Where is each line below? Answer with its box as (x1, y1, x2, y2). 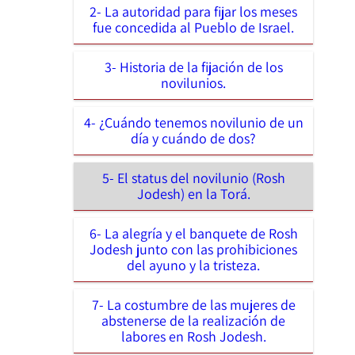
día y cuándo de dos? (131, 128, 256, 147)
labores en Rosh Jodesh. (120, 326, 266, 345)
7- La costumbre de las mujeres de (91, 295, 296, 314)
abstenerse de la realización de (101, 311, 285, 330)
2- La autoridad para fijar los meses (90, 2, 297, 21)
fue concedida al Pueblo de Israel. (93, 17, 294, 36)
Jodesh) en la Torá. (136, 184, 250, 203)
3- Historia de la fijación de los (104, 57, 283, 76)
